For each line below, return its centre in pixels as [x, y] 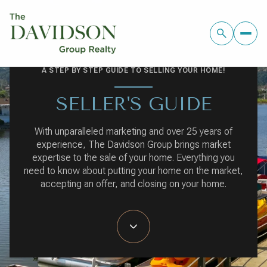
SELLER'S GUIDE [133, 104]
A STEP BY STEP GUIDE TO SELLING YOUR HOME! [133, 70]
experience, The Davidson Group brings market [133, 145]
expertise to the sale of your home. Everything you [133, 158]
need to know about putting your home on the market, [133, 171]
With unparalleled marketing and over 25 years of [133, 131]
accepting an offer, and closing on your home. [133, 184]
